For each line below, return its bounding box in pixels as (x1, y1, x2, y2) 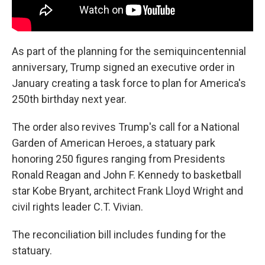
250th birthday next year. (12, 92, 127, 105)
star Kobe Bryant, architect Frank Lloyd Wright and (12, 184, 243, 197)
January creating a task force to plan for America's (12, 76, 246, 89)
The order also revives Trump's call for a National (12, 120, 240, 133)
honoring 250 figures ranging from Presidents (12, 152, 225, 165)
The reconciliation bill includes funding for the (12, 228, 226, 241)
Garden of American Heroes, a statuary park (12, 136, 215, 149)
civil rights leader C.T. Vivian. (12, 200, 143, 213)
